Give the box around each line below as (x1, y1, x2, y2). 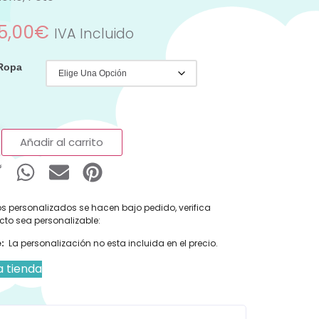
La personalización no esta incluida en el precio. (4, 237, 218, 250)
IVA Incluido (53, 24, 134, 44)
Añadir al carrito (20, 134, 104, 150)
